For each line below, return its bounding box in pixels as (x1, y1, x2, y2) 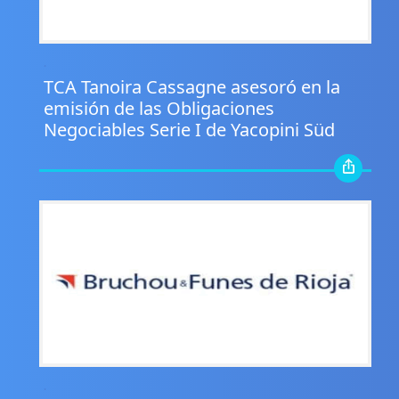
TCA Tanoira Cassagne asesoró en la (43, 75, 340, 100)
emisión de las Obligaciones (43, 96, 274, 121)
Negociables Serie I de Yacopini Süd (43, 118, 335, 142)
